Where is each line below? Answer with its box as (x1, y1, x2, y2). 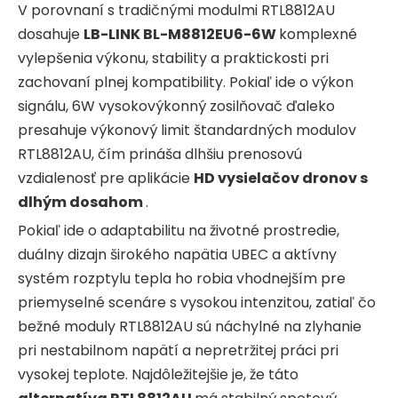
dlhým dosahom (18, 191, 146, 212)
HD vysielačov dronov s (194, 167, 368, 188)
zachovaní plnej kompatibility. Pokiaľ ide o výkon (18, 71, 354, 92)
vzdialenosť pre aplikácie (18, 167, 194, 188)
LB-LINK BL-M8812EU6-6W (84, 23, 279, 44)
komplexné (279, 23, 357, 44)
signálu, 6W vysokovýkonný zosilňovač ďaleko (18, 95, 335, 116)
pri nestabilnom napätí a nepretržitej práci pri (18, 339, 338, 361)
